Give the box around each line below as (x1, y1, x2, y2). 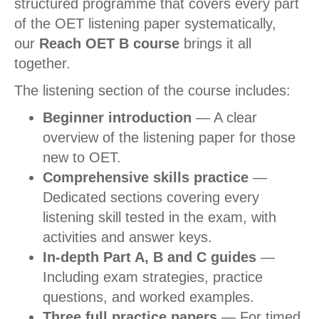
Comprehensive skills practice (43, 169, 249, 186)
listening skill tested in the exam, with (43, 209, 276, 226)
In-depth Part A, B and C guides (43, 249, 256, 266)
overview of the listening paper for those (43, 130, 296, 146)
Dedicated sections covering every (43, 189, 259, 206)
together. (14, 56, 70, 72)
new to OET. (43, 150, 121, 166)
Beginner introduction (43, 110, 192, 126)
